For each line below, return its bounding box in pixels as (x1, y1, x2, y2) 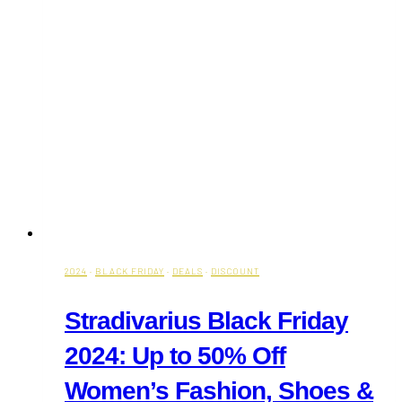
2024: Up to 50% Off (65, 341, 285, 370)
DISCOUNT (211, 265, 259, 276)
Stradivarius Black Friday (65, 306, 348, 335)
